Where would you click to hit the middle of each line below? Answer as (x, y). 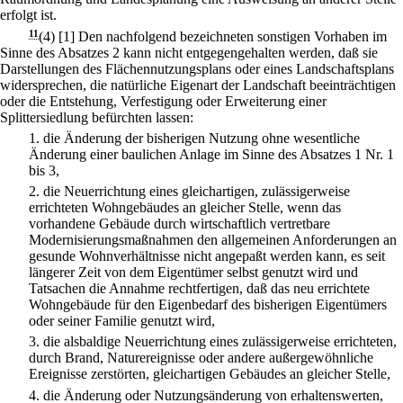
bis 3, (44, 170)
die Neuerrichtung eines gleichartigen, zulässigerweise (197, 192)
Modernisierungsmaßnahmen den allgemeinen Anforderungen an (213, 240)
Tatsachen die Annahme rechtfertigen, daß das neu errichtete (199, 289)
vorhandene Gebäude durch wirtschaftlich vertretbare (179, 224)
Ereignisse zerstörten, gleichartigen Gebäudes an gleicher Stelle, (210, 374)
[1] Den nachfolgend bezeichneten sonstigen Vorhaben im (223, 36)
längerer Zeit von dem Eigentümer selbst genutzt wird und (193, 273)
